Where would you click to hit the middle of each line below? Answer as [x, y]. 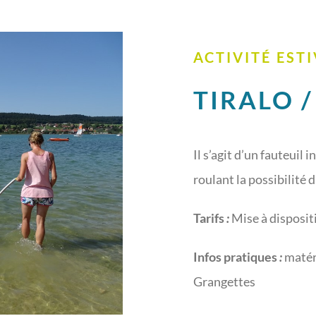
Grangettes [224, 281]
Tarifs [209, 218]
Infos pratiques [235, 256]
